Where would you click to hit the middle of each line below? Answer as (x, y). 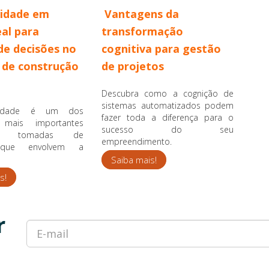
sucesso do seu (168, 129)
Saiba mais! (134, 159)
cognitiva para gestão (161, 48)
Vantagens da (142, 14)
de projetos (133, 66)
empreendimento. (137, 141)
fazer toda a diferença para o (168, 117)
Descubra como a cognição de (168, 93)
